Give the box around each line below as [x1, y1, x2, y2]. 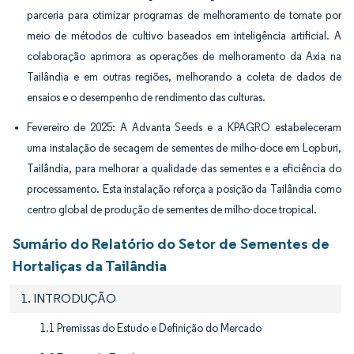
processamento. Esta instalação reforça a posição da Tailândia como [27, 182, 341, 196]
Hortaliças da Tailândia [13, 255, 167, 275]
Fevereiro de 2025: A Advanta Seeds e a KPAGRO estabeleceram [27, 120, 341, 134]
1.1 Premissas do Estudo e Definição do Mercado [40, 321, 262, 335]
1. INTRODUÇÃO [21, 290, 116, 306]
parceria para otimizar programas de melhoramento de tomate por [27, 8, 341, 22]
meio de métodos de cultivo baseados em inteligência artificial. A [27, 28, 341, 43]
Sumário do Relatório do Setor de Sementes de [13, 233, 330, 253]
